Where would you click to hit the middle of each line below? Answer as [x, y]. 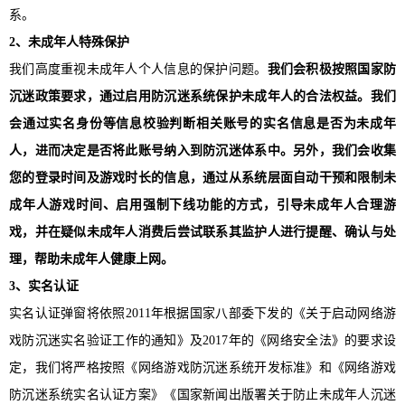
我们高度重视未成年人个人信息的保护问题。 [138, 69]
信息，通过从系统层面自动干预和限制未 [280, 177]
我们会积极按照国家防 [332, 69]
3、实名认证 [44, 286]
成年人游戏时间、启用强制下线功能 [116, 204]
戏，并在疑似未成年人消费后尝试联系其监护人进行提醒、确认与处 [202, 231]
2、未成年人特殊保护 [69, 42]
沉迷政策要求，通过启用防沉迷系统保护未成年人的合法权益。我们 [202, 96]
